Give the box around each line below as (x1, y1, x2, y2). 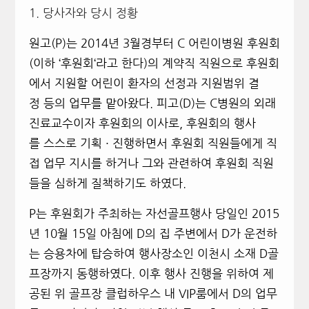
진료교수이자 (28, 117, 95, 130)
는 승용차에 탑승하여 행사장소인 (28, 248, 197, 260)
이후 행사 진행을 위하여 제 (138, 268, 274, 280)
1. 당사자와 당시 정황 (28, 7, 138, 19)
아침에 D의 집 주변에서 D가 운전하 (99, 228, 277, 240)
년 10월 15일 (28, 228, 100, 240)
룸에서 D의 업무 (195, 288, 277, 300)
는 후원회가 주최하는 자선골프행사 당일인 (35, 208, 252, 220)
